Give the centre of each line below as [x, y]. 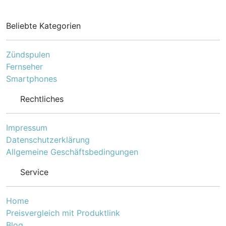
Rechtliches [42, 99]
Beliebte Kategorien [43, 26]
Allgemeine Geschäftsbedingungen [72, 152]
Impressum [27, 128]
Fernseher [24, 67]
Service [34, 172]
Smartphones [32, 79]
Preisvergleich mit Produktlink [63, 213]
